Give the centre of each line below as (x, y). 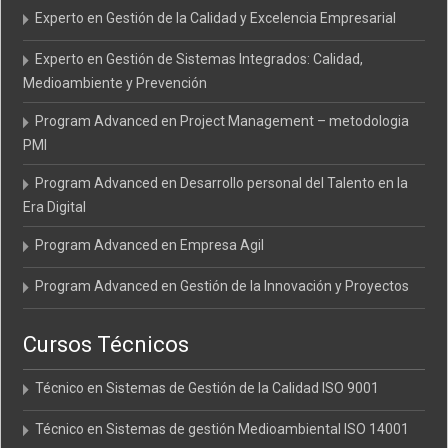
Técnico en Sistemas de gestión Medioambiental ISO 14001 (222, 428)
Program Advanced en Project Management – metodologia (222, 120)
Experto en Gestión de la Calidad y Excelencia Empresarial (216, 17)
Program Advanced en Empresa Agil (150, 244)
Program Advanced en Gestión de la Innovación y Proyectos (222, 285)
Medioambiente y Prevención (115, 82)
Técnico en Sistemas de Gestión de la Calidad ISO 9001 (207, 387)
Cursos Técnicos (106, 344)
